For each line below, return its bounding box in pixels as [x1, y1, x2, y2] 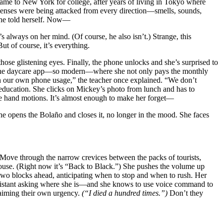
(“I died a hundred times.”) [82, 188, 169, 197]
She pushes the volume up [123, 162, 205, 170]
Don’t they [169, 188, 203, 197]
